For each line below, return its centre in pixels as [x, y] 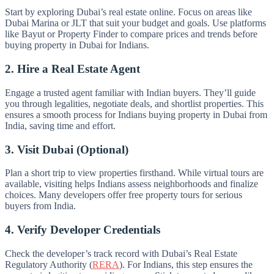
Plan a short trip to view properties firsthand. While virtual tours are [134, 173]
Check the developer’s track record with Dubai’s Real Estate [121, 253]
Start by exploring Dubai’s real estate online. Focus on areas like [128, 12]
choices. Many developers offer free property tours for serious [124, 195]
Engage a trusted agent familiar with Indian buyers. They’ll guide [130, 92]
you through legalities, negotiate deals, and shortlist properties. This [134, 103]
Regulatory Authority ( [49, 264]
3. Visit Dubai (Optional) [67, 149]
